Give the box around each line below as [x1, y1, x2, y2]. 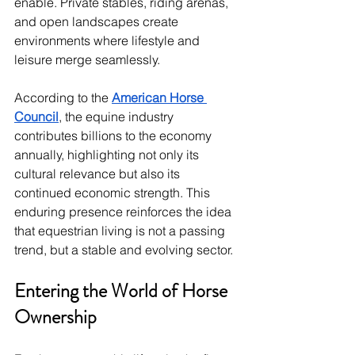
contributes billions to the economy [14, 128, 215, 144]
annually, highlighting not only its [14, 147, 202, 163]
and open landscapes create [14, 13, 181, 30]
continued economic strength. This [14, 185, 213, 201]
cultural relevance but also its [14, 166, 183, 182]
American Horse [112, 90, 207, 106]
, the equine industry [59, 109, 177, 125]
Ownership [14, 303, 97, 331]
